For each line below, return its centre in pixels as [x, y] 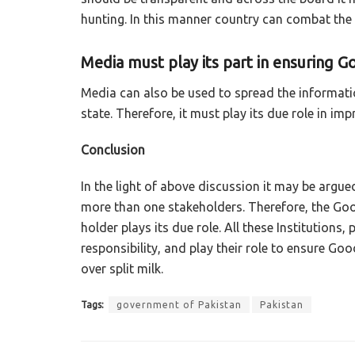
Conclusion [113, 149]
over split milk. [122, 268]
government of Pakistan [179, 304]
